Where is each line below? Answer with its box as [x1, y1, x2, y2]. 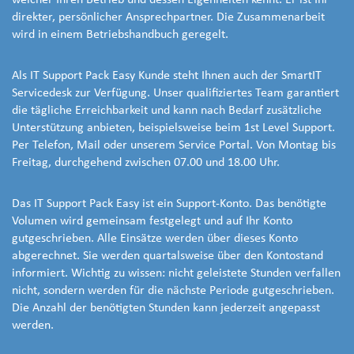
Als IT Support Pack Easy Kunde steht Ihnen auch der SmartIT [12, 70, 322, 83]
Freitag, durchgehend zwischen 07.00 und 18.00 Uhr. [12, 156, 280, 170]
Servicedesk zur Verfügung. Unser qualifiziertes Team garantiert [12, 87, 339, 100]
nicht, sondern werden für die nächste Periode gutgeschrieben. [12, 284, 334, 298]
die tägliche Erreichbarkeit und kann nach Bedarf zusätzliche [12, 104, 322, 118]
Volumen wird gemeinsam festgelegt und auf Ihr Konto [12, 215, 292, 228]
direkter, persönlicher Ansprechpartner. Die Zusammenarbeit [12, 11, 325, 24]
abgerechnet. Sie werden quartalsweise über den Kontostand [12, 250, 323, 263]
